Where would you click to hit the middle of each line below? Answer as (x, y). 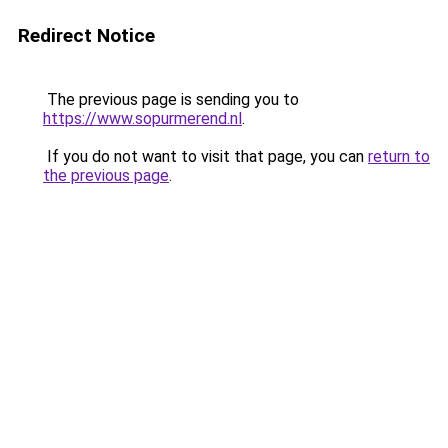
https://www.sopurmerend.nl (142, 118)
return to (399, 156)
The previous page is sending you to (171, 99)
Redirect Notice (86, 35)
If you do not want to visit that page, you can (205, 156)
